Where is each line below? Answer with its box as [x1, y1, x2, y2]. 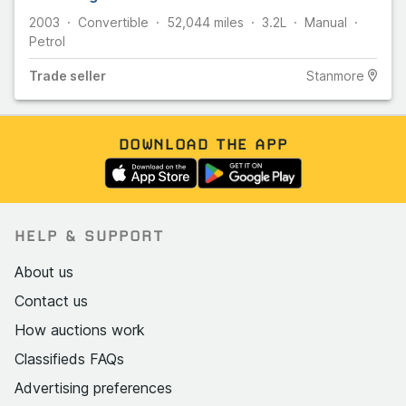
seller [67, 67, 106, 83]
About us [14, 262, 73, 281]
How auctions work [14, 320, 145, 339]
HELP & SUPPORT [14, 226, 164, 245]
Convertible [78, 14, 149, 30]
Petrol [29, 33, 65, 49]
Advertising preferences [14, 378, 172, 397]
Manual [304, 14, 347, 30]
